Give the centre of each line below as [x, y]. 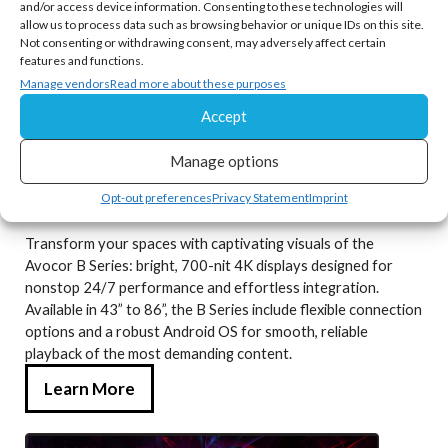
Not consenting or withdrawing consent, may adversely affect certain [203, 42]
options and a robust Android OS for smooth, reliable [196, 331]
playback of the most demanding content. [158, 353]
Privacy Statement [260, 197]
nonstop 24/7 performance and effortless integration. [202, 287]
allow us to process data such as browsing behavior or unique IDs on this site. [222, 24]
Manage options [224, 161]
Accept [224, 116]
